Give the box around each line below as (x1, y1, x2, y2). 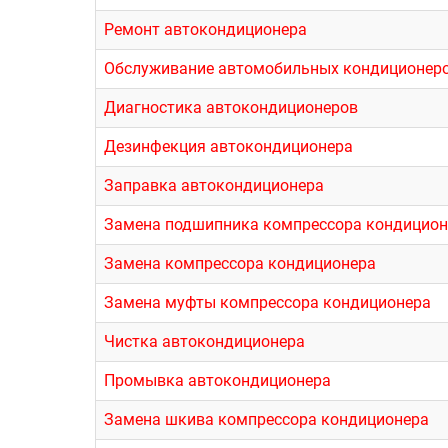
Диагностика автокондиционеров (104, 98, 358, 117)
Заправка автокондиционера (104, 176, 324, 195)
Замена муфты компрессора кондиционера (104, 293, 431, 312)
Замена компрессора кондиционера (104, 254, 376, 273)
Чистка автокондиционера (104, 332, 305, 351)
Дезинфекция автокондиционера (104, 137, 353, 156)
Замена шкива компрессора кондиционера (104, 410, 429, 429)
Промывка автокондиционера (104, 371, 331, 390)
